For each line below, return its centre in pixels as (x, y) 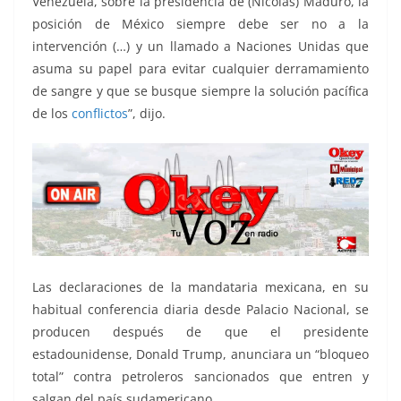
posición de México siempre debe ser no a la (200, 24)
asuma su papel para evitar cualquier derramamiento (200, 69)
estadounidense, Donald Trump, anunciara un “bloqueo (200, 354)
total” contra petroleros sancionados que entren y (200, 377)
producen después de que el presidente (200, 332)
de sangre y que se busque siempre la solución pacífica (200, 91)
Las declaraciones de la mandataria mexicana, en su (200, 287)
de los (52, 114)
